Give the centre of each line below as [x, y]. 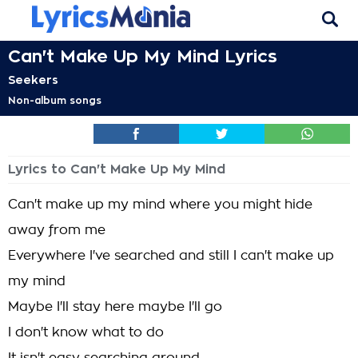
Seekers [33, 80]
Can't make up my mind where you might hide [160, 205]
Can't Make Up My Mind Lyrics [143, 57]
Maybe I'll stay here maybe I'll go [115, 307]
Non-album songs [55, 101]
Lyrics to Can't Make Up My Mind [117, 169]
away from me [57, 230]
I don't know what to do [86, 332]
